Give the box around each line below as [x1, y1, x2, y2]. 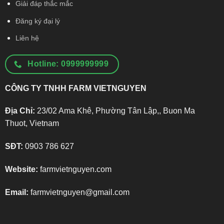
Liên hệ [15, 34, 39, 42]
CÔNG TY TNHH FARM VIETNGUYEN [4, 83, 146, 92]
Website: [4, 164, 38, 173]
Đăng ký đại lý [15, 16, 60, 25]
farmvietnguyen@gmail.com [30, 187, 129, 196]
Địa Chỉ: [4, 106, 37, 115]
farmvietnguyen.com [37, 164, 111, 173]
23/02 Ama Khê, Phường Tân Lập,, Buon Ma [36, 106, 195, 115]
